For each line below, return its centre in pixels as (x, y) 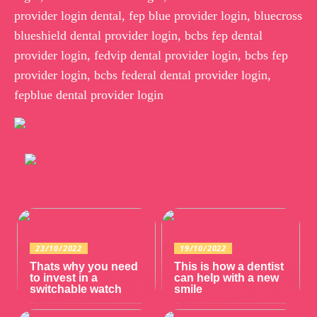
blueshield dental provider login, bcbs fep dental (138, 35)
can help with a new (227, 277)
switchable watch (76, 289)
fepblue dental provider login (89, 94)
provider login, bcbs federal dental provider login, (143, 75)
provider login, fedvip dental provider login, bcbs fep (151, 55)
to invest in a (64, 277)
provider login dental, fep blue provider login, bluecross (158, 15)
